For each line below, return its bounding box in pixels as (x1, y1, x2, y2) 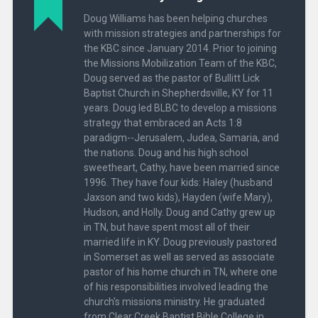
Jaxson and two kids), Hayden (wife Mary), (83, 191, 273, 203)
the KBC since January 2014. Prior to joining (83, 42, 277, 54)
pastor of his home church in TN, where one (83, 265, 278, 278)
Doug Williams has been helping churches (83, 12, 268, 24)
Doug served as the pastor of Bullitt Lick (83, 72, 260, 84)
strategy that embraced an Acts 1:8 (83, 116, 242, 128)
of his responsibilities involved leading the (83, 280, 268, 292)
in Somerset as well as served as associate (83, 251, 275, 263)
